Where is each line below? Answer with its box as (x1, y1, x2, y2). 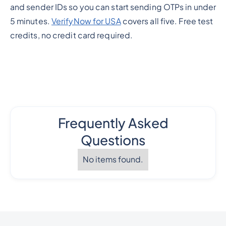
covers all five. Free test (121, 16, 213, 26)
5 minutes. (10, 16, 51, 26)
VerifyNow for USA (51, 16, 121, 26)
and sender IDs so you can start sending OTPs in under (10, 2, 216, 12)
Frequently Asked (58, 115, 168, 132)
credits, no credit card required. (10, 30, 133, 40)
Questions (81, 132, 145, 149)
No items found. (83, 154, 143, 165)
